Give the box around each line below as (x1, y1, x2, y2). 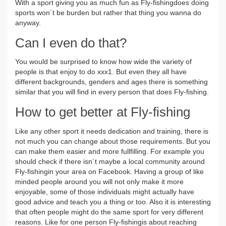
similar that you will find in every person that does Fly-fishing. (15, 88, 209, 96)
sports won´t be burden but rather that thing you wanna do (15, 8, 201, 17)
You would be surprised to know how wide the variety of (15, 58, 192, 66)
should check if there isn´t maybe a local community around (15, 157, 205, 165)
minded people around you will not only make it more (15, 178, 184, 186)
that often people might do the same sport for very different (15, 208, 203, 216)
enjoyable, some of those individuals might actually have (15, 188, 194, 196)
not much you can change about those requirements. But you (15, 137, 210, 145)
